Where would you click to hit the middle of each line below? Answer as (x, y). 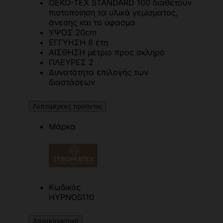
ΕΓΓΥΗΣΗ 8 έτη (78, 42)
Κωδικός (65, 187)
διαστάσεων (73, 82)
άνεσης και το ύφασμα (92, 22)
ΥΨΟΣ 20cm (73, 32)
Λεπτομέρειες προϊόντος (67, 106)
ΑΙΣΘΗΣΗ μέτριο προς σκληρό (107, 52)
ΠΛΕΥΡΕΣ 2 (71, 62)
